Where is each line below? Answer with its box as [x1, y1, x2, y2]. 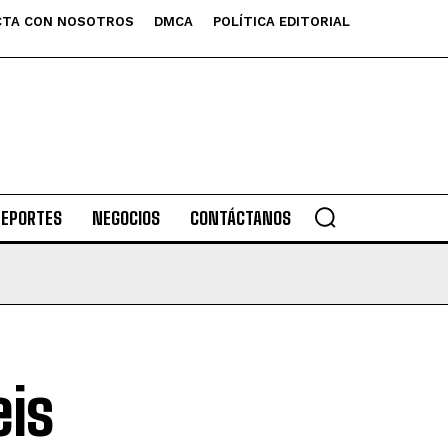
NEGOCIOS [91, 207, 160, 229]
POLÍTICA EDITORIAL [213, 14, 350, 29]
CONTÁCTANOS [189, 207, 291, 229]
